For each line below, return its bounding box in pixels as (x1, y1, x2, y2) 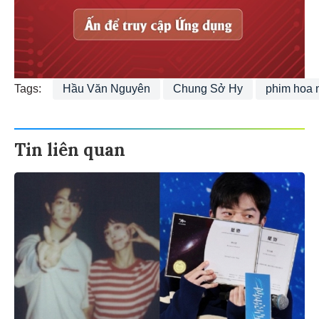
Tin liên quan (14, 136, 125, 159)
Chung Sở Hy (173, 80, 243, 93)
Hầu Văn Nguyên (63, 80, 150, 93)
